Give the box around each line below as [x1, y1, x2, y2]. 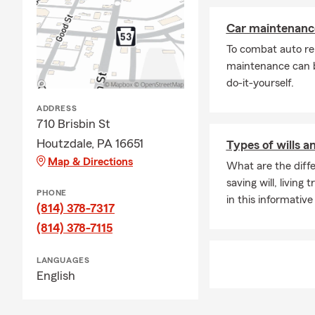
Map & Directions [48, 155, 133, 167]
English [37, 269, 75, 282]
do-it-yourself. [226, 77, 294, 89]
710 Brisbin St [37, 117, 110, 130]
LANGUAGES [37, 255, 90, 264]
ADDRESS [37, 103, 77, 112]
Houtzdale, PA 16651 [37, 136, 143, 150]
